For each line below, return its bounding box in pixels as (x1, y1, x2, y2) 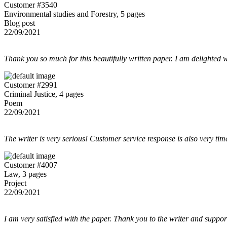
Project (4, 178, 26, 187)
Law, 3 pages (4, 169, 47, 178)
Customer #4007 (4, 160, 57, 169)
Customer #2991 (4, 80, 57, 89)
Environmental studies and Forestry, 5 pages (4, 9, 145, 18)
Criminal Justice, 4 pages (4, 89, 84, 98)
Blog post (4, 18, 35, 27)
